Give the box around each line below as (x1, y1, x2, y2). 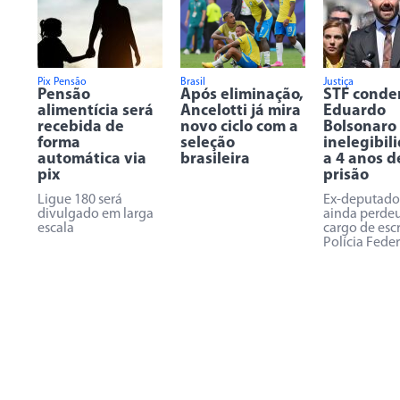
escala (37, 221, 74, 236)
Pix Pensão (37, 77, 87, 87)
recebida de (37, 119, 124, 136)
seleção (180, 135, 235, 152)
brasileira (180, 151, 250, 168)
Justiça (323, 77, 354, 87)
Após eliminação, (180, 87, 304, 104)
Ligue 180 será (37, 193, 122, 207)
